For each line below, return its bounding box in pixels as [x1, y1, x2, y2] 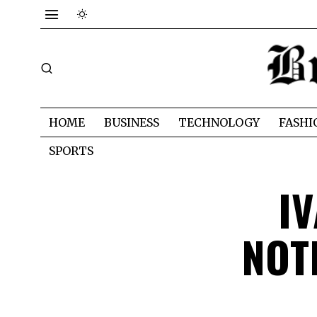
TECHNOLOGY [178, 115, 260, 129]
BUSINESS [104, 115, 159, 129]
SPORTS [49, 143, 93, 158]
